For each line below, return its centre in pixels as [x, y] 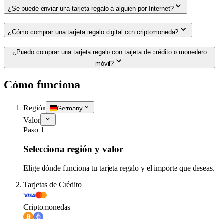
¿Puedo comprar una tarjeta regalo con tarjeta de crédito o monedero [109, 52]
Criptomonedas [47, 207]
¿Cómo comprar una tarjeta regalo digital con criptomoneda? [93, 32]
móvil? [105, 64]
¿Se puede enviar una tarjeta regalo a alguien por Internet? [91, 9]
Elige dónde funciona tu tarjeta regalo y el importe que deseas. [119, 168]
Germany [70, 109]
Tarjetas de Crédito [53, 184]
